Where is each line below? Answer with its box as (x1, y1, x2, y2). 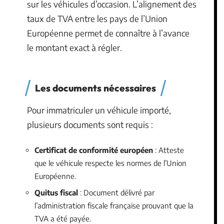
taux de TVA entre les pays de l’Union (27, 12, 167, 24)
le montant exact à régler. (27, 41, 122, 53)
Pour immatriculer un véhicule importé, (27, 104, 171, 116)
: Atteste (153, 145, 184, 154)
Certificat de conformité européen (34, 145, 153, 154)
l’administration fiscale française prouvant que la (34, 201, 193, 210)
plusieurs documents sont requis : (27, 119, 153, 130)
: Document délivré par (78, 188, 154, 197)
